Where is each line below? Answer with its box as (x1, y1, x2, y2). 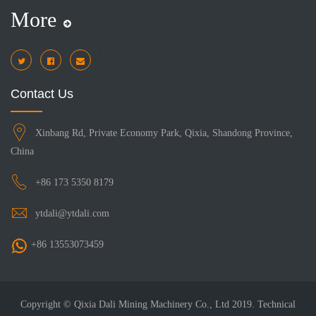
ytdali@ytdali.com (35, 208, 109, 219)
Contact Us (11, 87, 73, 101)
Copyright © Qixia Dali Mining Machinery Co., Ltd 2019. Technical (20, 298, 296, 310)
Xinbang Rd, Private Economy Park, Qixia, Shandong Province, (35, 128, 293, 138)
